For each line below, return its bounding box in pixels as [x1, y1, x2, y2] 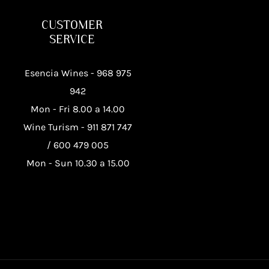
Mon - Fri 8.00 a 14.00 [31, 103, 125, 115]
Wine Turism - [23, 121, 87, 133]
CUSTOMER [41, 17, 103, 32]
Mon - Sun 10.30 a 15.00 [26, 157, 130, 169]
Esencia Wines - [24, 67, 97, 79]
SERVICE [49, 31, 95, 46]
